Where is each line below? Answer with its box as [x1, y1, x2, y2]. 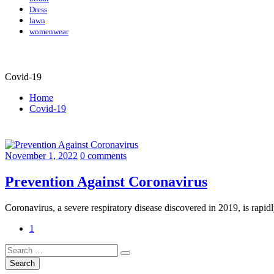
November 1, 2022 [5, 150, 78, 161]
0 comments [80, 150, 127, 161]
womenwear [29, 26, 68, 36]
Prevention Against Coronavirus [5, 173, 207, 190]
